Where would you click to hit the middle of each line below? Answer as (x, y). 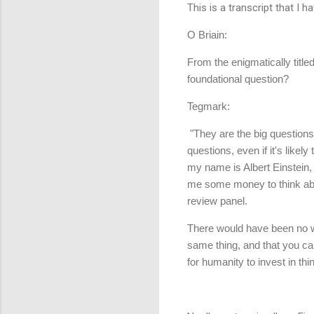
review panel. (219, 200)
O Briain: (207, 34)
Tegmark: (209, 106)
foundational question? (239, 78)
